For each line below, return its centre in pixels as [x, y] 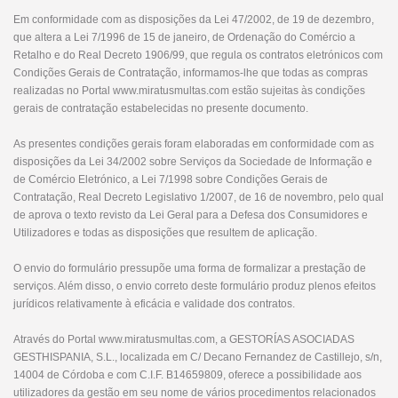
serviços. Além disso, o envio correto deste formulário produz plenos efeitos [195, 286]
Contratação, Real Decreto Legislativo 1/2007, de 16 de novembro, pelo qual [199, 197]
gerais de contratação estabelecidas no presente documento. [161, 108]
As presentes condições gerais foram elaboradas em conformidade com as [194, 144]
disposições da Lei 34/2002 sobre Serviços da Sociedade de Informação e [193, 162]
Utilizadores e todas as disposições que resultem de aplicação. [165, 233]
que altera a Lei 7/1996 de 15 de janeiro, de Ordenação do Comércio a [184, 37]
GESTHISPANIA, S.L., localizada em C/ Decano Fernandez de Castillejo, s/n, [198, 357]
